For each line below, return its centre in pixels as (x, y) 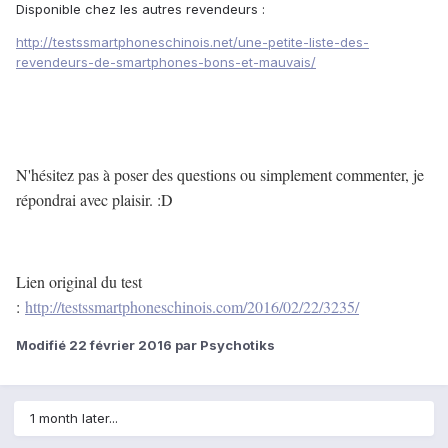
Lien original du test (79, 282)
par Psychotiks (223, 345)
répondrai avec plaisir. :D (94, 200)
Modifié (42, 345)
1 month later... (74, 418)
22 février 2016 (120, 345)
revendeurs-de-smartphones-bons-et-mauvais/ (166, 62)
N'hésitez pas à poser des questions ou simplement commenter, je (220, 175)
